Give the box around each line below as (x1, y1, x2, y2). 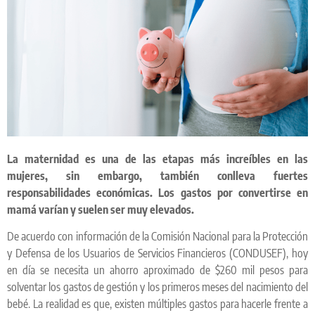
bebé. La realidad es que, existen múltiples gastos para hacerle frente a (7, 297, 308, 311)
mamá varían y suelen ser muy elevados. (7, 202, 194, 217)
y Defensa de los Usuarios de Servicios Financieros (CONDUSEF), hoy (7, 246, 308, 261)
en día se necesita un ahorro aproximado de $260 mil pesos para (7, 263, 308, 278)
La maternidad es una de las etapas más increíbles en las (7, 152, 308, 166)
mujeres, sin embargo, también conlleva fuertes (7, 169, 308, 183)
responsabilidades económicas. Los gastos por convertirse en (7, 186, 308, 200)
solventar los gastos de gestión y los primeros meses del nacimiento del (7, 280, 308, 295)
